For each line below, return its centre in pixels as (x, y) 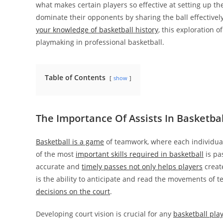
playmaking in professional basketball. (100, 42)
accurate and (59, 167)
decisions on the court (73, 191)
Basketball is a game (70, 142)
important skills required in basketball (140, 154)
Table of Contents (75, 77)
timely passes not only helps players (142, 167)
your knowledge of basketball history (97, 30)
